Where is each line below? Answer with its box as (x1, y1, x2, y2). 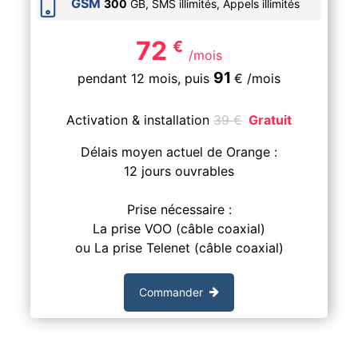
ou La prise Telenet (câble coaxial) (74, 239, 284, 256)
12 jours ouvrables (124, 162, 234, 179)
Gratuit (249, 111, 292, 128)
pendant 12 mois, (78, 70, 181, 86)
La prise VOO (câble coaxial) (93, 220, 265, 237)
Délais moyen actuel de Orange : (81, 143, 277, 160)
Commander (139, 285, 203, 300)
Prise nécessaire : (126, 201, 232, 217)
